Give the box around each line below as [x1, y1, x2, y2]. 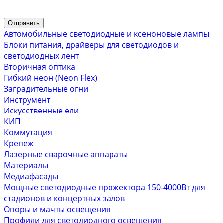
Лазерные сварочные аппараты [4, 148, 128, 160]
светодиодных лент [4, 50, 79, 61]
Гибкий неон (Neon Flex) [4, 72, 97, 83]
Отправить [8, 19, 40, 27]
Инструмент [4, 94, 50, 105]
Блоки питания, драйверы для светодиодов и [4, 39, 179, 50]
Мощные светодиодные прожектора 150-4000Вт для [4, 181, 205, 193]
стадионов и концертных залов [4, 192, 125, 204]
